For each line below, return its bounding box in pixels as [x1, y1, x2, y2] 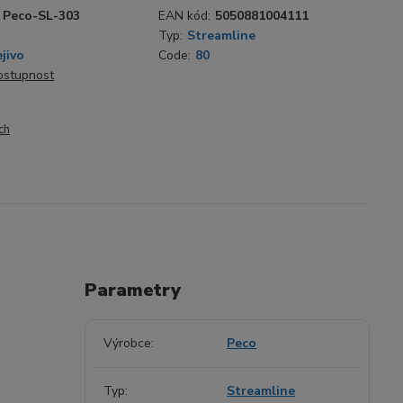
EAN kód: [158, 7, 210, 24]
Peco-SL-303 [3, 7, 80, 24]
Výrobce [103, 335, 151, 352]
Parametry [84, 278, 181, 302]
